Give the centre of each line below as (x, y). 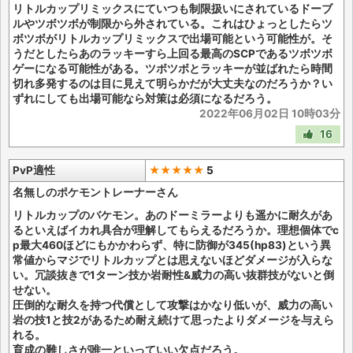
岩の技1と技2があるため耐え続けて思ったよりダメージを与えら (173, 320)
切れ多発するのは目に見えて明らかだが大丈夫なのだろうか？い (173, 84)
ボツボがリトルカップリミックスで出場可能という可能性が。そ (173, 39)
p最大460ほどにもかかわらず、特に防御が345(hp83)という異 (172, 245)
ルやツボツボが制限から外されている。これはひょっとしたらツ (173, 24)
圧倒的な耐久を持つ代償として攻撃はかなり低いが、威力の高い (173, 305)
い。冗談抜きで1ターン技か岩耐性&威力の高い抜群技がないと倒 (173, 275)
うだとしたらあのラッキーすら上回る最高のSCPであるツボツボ (173, 54)
